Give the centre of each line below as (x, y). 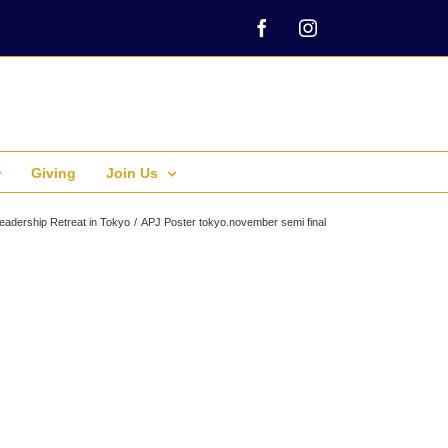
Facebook (295, 35)
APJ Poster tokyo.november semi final (233, 222)
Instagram (342, 35)
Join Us (132, 173)
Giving (53, 173)
